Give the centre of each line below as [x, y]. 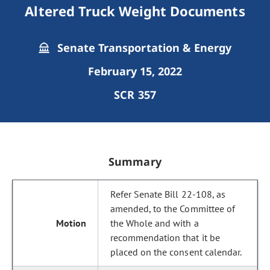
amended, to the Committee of [173, 209]
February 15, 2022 [135, 71]
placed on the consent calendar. [176, 252]
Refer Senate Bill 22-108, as [168, 194]
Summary [135, 162]
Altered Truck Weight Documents [135, 11]
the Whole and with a [155, 223]
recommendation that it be [165, 237]
